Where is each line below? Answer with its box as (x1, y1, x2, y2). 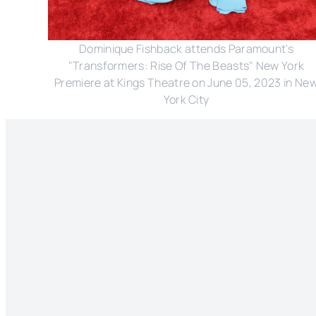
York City (163, 92, 209, 108)
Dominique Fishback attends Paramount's (78, 41, 294, 57)
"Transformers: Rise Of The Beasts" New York (68, 58, 305, 74)
